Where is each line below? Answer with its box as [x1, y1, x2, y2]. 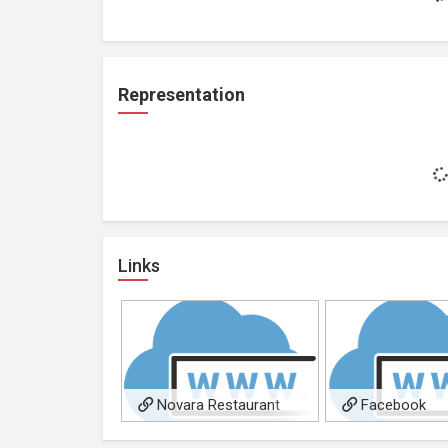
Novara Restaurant [153, 395, 280, 414]
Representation [118, 83, 245, 105]
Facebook [357, 395, 427, 414]
